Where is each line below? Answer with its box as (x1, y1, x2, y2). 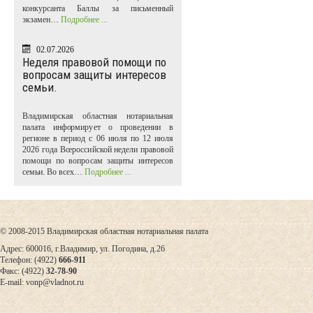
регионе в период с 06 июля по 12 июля (22, 133, 173, 144)
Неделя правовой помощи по (22, 55, 166, 70)
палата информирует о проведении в (22, 122, 173, 133)
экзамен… (22, 15, 61, 25)
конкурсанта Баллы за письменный (22, 3, 173, 14)
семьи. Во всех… (22, 167, 85, 177)
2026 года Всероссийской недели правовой (22, 145, 173, 155)
